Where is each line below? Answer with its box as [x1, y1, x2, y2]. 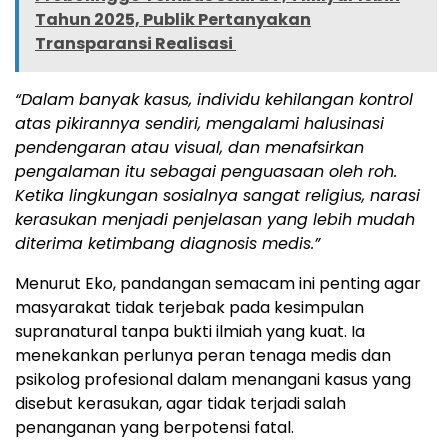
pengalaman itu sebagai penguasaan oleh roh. [15, 159, 397, 183]
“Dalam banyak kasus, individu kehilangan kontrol [15, 87, 413, 111]
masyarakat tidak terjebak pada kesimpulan [15, 295, 364, 319]
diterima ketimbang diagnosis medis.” [15, 231, 320, 255]
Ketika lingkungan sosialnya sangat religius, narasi [15, 183, 420, 207]
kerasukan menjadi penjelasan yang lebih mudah [15, 207, 415, 231]
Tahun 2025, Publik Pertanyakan [35, 7, 311, 31]
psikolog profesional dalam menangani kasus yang [15, 367, 411, 391]
